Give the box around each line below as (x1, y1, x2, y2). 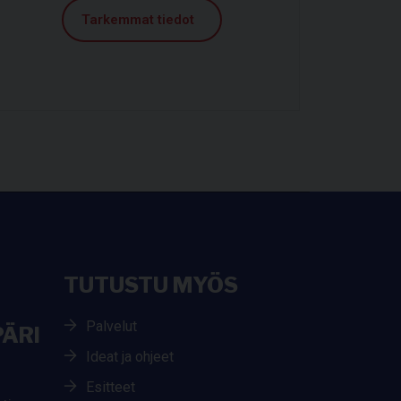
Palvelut (86, 317, 137, 335)
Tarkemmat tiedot (81, 11, 198, 28)
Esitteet (86, 378, 135, 396)
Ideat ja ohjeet (86, 347, 174, 365)
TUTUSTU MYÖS (64, 271, 238, 298)
